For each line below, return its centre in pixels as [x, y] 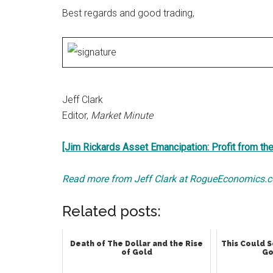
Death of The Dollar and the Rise [137, 244]
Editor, [76, 115]
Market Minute [122, 115]
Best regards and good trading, [128, 13]
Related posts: [112, 211]
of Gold [136, 252]
